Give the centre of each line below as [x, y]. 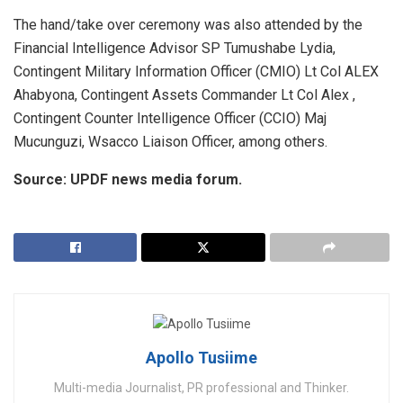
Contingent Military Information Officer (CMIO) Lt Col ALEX [196, 72]
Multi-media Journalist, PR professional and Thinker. [201, 387]
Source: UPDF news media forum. [128, 180]
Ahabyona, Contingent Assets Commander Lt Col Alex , [184, 95]
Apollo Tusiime [201, 357]
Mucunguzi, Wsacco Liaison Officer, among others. [170, 142]
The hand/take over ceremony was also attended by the [188, 25]
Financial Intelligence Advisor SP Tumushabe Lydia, [175, 49]
